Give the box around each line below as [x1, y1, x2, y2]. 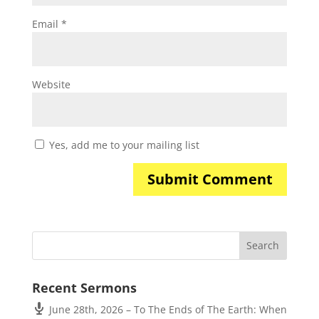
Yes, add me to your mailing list [46, 137, 199, 152]
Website [31, 77, 70, 91]
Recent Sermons [31, 278, 137, 296]
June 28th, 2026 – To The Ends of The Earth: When [48, 302, 287, 316]
